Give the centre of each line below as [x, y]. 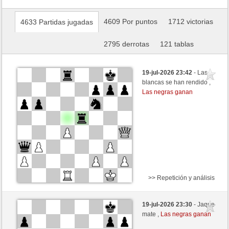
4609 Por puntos [131, 21]
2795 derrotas [127, 44]
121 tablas [177, 44]
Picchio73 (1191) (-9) [91, 211]
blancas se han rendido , [177, 82]
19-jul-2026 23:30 [168, 205]
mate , [152, 214]
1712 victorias [190, 21]
